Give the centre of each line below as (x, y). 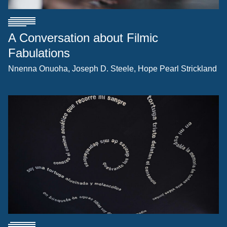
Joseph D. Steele (103, 69)
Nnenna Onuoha (38, 69)
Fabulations (39, 53)
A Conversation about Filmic (83, 38)
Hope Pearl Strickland (177, 69)
